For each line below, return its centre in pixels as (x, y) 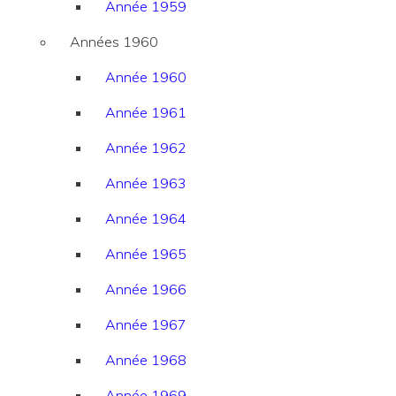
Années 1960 (114, 42)
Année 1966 (146, 289)
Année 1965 (146, 254)
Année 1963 (146, 183)
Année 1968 (146, 360)
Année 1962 (146, 148)
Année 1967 (146, 325)
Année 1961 (146, 113)
